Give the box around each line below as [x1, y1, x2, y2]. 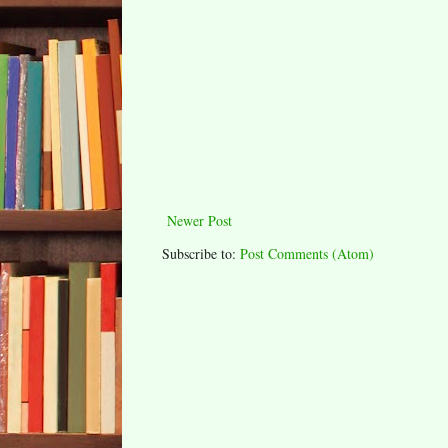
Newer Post [167, 211, 232, 231]
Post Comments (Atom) [240, 244, 374, 264]
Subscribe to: [162, 244, 240, 264]
